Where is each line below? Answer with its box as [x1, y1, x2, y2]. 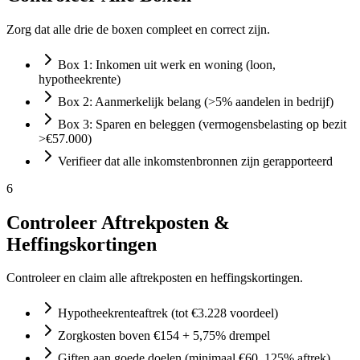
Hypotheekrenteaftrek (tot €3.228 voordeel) [58, 306, 278, 321]
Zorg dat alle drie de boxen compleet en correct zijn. [6, 22, 270, 36]
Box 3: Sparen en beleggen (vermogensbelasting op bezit [58, 117, 346, 131]
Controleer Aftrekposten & [6, 211, 230, 233]
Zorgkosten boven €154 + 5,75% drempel [58, 329, 270, 343]
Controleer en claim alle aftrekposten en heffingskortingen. [6, 271, 303, 285]
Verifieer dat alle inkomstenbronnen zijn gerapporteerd [58, 153, 333, 168]
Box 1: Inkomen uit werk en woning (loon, [58, 57, 276, 72]
